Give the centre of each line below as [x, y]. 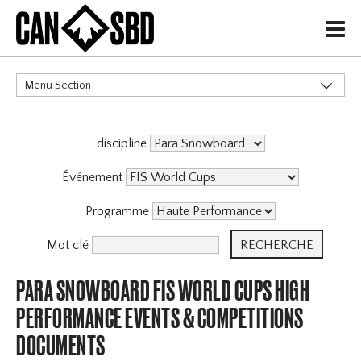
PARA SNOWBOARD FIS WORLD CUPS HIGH [163, 291]
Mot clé [69, 245]
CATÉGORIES [52, 121]
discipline [123, 144]
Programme [119, 212]
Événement [94, 178]
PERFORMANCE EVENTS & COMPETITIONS [160, 318]
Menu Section [58, 86]
